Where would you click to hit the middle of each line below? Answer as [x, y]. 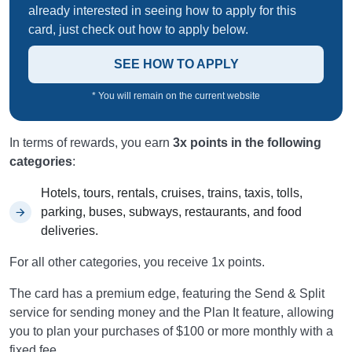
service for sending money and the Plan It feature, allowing [172, 313]
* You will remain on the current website [176, 96]
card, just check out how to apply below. [138, 30]
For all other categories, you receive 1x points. [137, 262]
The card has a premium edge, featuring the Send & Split [167, 294]
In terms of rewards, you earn [91, 143]
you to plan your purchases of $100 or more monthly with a [171, 332]
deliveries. [70, 231]
